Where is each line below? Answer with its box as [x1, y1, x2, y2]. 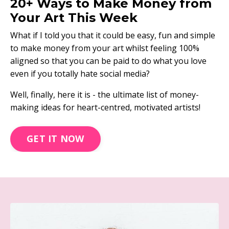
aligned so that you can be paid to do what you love [10, 55, 207, 66]
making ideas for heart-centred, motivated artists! [10, 101, 200, 113]
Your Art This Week [10, 10, 138, 25]
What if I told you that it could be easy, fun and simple [10, 29, 215, 41]
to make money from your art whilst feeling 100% [10, 42, 199, 54]
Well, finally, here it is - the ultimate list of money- [10, 88, 199, 100]
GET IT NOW [27, 132, 84, 145]
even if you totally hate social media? [10, 67, 150, 79]
